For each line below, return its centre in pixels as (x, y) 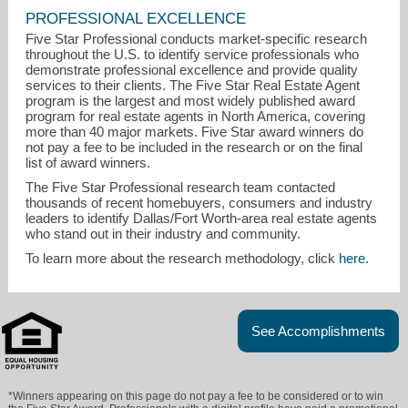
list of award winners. (88, 163)
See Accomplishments (318, 331)
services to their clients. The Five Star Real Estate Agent (193, 86)
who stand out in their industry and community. (163, 234)
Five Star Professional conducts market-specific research (197, 39)
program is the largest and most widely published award (191, 101)
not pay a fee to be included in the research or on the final (194, 148)
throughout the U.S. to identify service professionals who (193, 55)
